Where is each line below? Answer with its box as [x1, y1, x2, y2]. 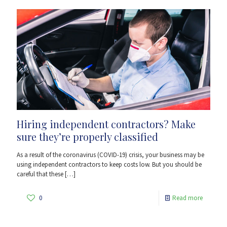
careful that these [17, 170, 63, 179]
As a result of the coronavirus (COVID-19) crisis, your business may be [17, 150, 204, 160]
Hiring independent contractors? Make [17, 117, 196, 131]
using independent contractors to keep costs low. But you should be [17, 160, 202, 170]
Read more [172, 194, 203, 203]
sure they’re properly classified [17, 130, 158, 144]
